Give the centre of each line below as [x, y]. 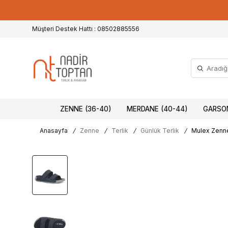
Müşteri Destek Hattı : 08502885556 [86, 29]
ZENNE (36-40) [86, 109]
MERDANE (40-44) [157, 109]
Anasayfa [54, 131]
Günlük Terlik [160, 131]
